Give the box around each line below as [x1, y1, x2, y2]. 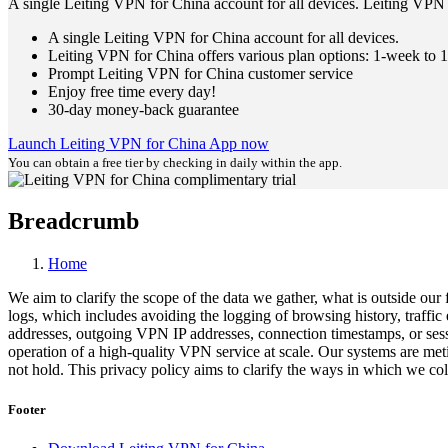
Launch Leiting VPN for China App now [8, 134, 269, 152]
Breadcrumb [8, 208, 139, 235]
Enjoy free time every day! [48, 82, 216, 100]
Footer [8, 401, 46, 417]
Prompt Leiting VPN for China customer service [48, 64, 353, 82]
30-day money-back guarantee [48, 100, 243, 118]
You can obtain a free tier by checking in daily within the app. [8, 154, 342, 170]
